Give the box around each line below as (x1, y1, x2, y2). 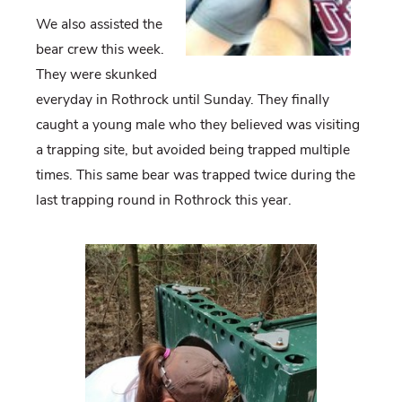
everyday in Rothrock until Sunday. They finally (35, 90, 329, 110)
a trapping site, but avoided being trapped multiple (35, 140, 350, 161)
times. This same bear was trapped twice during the (35, 165, 355, 186)
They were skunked (35, 65, 157, 85)
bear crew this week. (35, 39, 164, 60)
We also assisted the (35, 14, 162, 35)
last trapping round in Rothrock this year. (35, 190, 292, 211)
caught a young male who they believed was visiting (35, 115, 360, 135)
